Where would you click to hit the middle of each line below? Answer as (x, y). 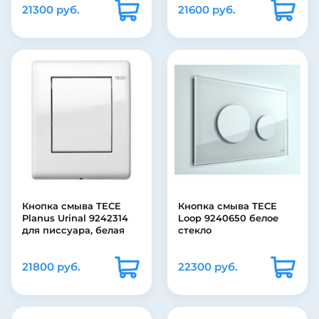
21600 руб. (207, 10)
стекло (195, 230)
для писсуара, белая (73, 230)
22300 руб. (208, 267)
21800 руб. (51, 267)
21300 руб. (51, 10)
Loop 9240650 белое (228, 218)
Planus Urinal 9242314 (75, 218)
